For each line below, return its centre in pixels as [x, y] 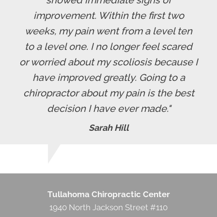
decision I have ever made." [108, 108]
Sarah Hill [108, 127]
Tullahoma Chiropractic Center [108, 194]
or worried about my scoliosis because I [108, 62]
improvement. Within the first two [108, 15]
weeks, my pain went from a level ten [108, 31]
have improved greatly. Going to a [108, 77]
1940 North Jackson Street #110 [108, 207]
